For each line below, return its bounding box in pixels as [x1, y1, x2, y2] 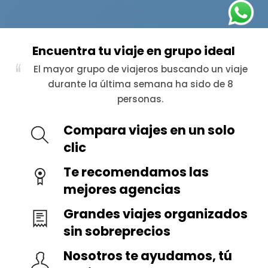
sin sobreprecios [63, 223, 171, 240]
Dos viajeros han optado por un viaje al [49, 63, 234, 75]
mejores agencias [63, 181, 181, 198]
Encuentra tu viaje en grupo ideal [32, 42, 236, 59]
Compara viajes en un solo [63, 121, 236, 139]
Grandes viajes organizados [63, 205, 248, 223]
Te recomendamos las [63, 163, 209, 181]
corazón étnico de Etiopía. [80, 78, 202, 90]
